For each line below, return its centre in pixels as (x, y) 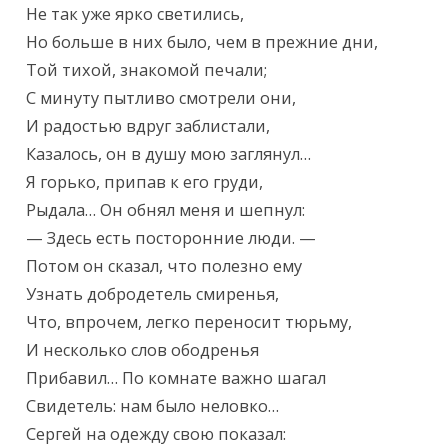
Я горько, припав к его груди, (145, 182)
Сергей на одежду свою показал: (156, 434)
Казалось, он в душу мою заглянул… (169, 154)
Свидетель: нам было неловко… (153, 406)
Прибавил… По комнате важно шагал (176, 378)
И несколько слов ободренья (143, 350)
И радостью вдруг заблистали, (148, 126)
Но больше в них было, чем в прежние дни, (202, 42)
